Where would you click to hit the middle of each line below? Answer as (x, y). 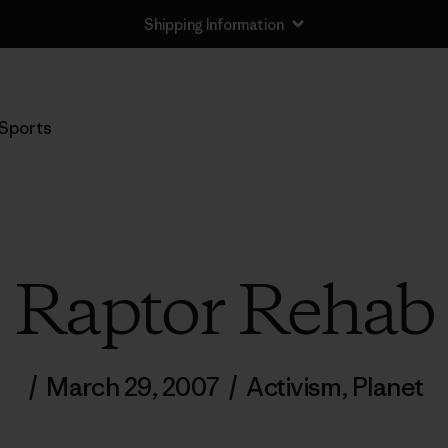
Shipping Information (214, 24)
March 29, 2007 (133, 387)
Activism (294, 387)
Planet (387, 387)
